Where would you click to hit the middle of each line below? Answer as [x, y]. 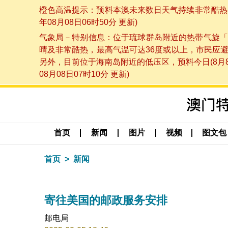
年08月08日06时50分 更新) [88, 22]
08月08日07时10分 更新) [84, 74]
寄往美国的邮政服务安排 [106, 200]
